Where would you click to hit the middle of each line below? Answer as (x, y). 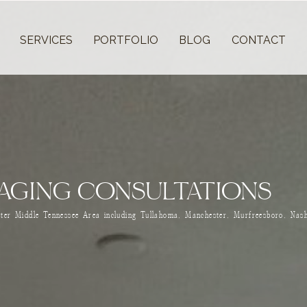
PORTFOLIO (125, 40)
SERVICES (46, 40)
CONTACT (259, 40)
